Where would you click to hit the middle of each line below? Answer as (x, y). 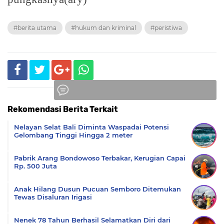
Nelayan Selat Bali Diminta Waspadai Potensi (91, 127)
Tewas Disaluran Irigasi (53, 197)
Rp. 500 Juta (35, 166)
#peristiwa (166, 27)
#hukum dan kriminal (103, 27)
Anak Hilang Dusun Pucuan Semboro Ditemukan (97, 189)
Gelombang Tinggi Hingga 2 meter (73, 135)
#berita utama (35, 27)
